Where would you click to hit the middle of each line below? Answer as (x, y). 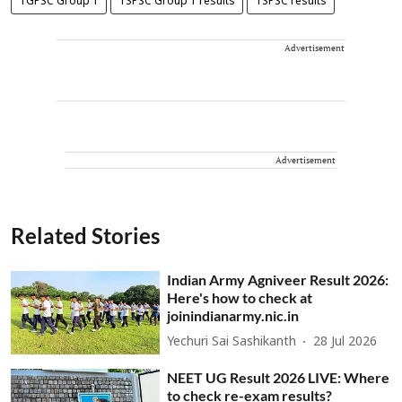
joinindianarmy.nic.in (233, 315)
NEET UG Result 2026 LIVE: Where (279, 378)
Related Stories (85, 235)
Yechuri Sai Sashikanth (232, 342)
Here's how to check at (240, 297)
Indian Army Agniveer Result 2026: (278, 279)
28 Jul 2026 (345, 342)
